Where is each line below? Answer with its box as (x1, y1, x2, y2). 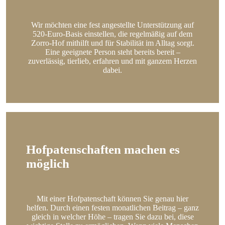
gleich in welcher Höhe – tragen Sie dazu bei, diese (31, 212, 194, 221)
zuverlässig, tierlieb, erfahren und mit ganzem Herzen (28, 57, 197, 66)
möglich (26, 156, 69, 170)
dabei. (103, 66, 122, 75)
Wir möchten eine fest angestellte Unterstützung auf (31, 21, 194, 30)
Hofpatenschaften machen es (26, 142, 180, 156)
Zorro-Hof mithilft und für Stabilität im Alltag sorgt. (31, 39, 194, 48)
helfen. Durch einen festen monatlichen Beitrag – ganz (26, 203, 199, 212)
